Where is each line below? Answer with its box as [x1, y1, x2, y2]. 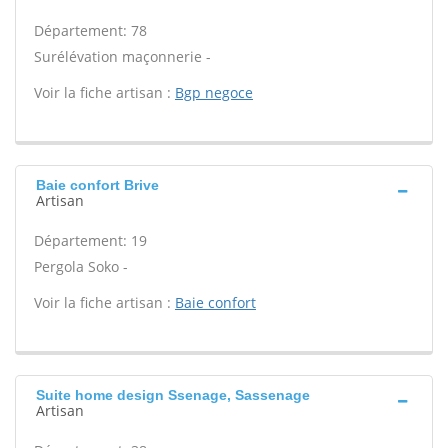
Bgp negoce [175, 83, 253, 102]
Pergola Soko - [34, 257, 128, 276]
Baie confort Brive [36, 177, 159, 193]
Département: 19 [34, 231, 147, 250]
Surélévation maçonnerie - [34, 47, 211, 66]
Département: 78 [34, 21, 147, 40]
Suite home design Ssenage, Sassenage [36, 387, 310, 403]
